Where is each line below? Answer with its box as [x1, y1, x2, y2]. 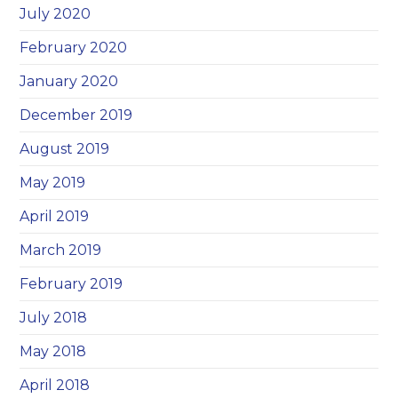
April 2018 [20, 377, 91, 394]
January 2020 [20, 73, 119, 90]
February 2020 [20, 39, 128, 56]
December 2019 [20, 107, 133, 123]
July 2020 [20, 5, 92, 22]
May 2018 [20, 343, 87, 360]
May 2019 [20, 174, 86, 191]
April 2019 [20, 208, 90, 225]
